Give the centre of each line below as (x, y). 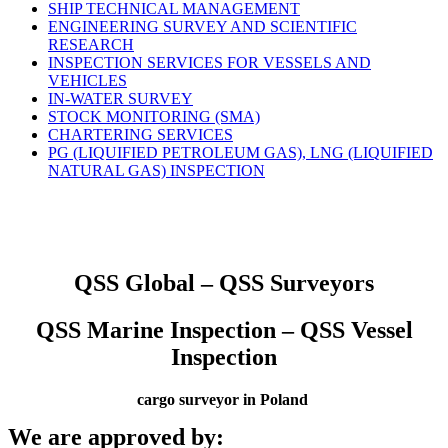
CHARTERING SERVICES (140, 135)
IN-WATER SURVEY (120, 99)
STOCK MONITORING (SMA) (154, 117)
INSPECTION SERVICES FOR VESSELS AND (209, 63)
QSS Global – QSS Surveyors (224, 283)
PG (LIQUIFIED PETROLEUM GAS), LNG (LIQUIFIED (240, 153)
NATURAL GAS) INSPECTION (156, 171)
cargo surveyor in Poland (224, 399)
